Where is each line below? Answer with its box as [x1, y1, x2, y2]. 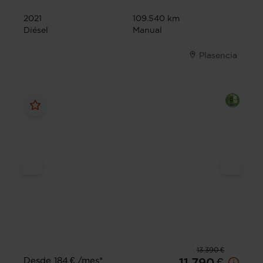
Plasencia [199, 50, 237, 60]
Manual [133, 25, 162, 35]
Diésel [23, 25, 48, 35]
